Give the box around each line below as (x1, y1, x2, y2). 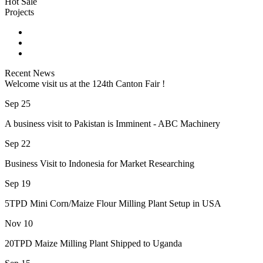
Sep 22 (5, 139, 31, 149)
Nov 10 (5, 218, 33, 229)
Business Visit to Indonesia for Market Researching (5, 159, 194, 169)
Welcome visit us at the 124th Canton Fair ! (5, 79, 165, 89)
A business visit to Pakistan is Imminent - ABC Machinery (5, 119, 220, 129)
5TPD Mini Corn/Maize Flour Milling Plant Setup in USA (5, 198, 221, 209)
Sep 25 (5, 99, 31, 109)
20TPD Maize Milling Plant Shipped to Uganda (5, 238, 182, 249)
